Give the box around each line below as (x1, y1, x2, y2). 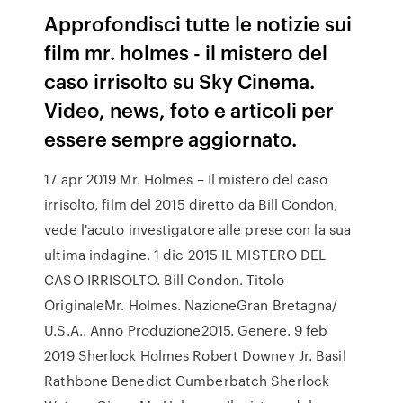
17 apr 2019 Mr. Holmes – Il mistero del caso (44, 169, 327, 189)
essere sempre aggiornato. (44, 124, 298, 152)
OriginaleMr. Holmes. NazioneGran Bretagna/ (44, 295, 338, 315)
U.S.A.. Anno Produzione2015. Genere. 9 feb (44, 320, 328, 340)
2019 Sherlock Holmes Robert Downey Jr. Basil (44, 345, 346, 365)
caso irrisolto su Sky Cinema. (44, 67, 316, 94)
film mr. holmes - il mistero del (44, 38, 328, 66)
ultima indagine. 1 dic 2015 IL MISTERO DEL (44, 245, 327, 264)
